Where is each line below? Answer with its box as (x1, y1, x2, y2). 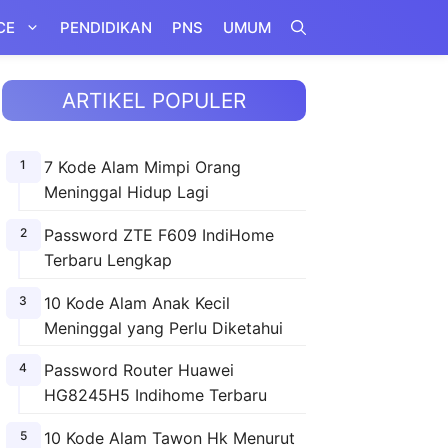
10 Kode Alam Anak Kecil (43, 292, 230, 313)
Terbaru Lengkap (43, 249, 172, 270)
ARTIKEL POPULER (62, 88, 246, 113)
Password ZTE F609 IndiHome (43, 224, 274, 245)
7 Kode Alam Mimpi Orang (43, 157, 241, 177)
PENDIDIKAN (60, 18, 152, 37)
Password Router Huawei (43, 360, 234, 381)
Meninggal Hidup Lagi (43, 182, 209, 202)
